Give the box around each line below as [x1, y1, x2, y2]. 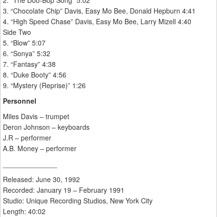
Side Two [3, 27, 31, 37]
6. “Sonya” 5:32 [3, 48, 50, 59]
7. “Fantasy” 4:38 [3, 59, 56, 69]
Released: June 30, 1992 [3, 174, 80, 185]
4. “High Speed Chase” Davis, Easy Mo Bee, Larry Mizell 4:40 [3, 16, 191, 27]
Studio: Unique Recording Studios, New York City [3, 196, 153, 206]
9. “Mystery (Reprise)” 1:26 [3, 80, 86, 91]
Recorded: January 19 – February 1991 [3, 185, 124, 195]
